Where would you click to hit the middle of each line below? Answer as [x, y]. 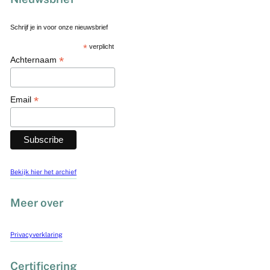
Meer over [36, 203]
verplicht [100, 47]
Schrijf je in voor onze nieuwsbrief [59, 27]
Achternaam [34, 60]
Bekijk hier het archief [43, 171]
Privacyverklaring [36, 235]
